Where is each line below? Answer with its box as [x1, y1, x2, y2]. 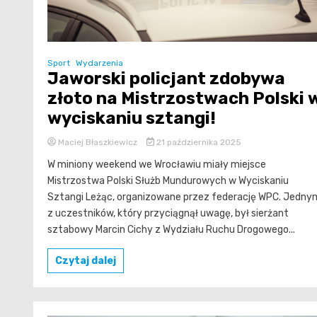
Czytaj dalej [55, 254, 116, 267]
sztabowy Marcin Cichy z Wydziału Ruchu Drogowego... [47, 223, 295, 236]
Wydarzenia [76, 57, 123, 68]
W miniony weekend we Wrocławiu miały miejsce [47, 158, 266, 171]
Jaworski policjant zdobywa [47, 68, 285, 88]
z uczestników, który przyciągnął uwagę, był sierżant [47, 207, 289, 219]
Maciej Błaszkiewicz [56, 137, 139, 147]
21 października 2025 [154, 137, 241, 147]
